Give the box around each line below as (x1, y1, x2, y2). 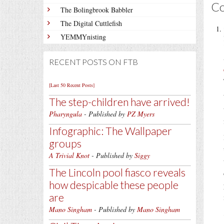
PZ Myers (127, 109, 154, 118)
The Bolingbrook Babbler (60, 5, 133, 14)
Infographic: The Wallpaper (49, 124, 172, 137)
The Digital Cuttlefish (60, 18, 122, 28)
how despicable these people (49, 178, 178, 191)
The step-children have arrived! (49, 95, 190, 108)
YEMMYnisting (60, 32, 106, 41)
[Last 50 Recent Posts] (49, 81, 94, 88)
